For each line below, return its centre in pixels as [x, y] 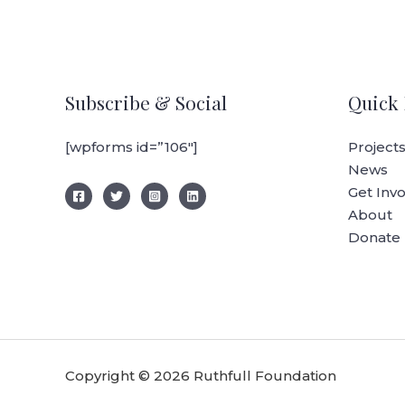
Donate [374, 238]
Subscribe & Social [146, 103]
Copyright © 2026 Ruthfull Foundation [201, 376]
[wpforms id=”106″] [132, 147]
